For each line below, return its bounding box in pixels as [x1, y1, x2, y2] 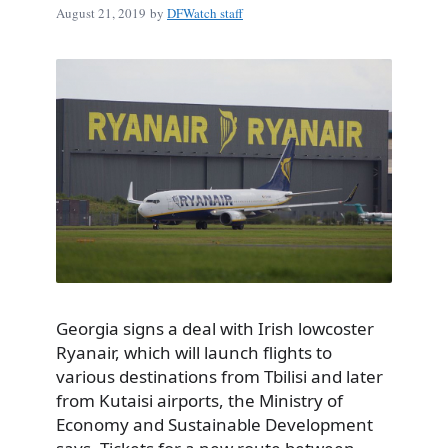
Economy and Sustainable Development [56, 413, 373, 437]
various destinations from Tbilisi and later [56, 365, 383, 389]
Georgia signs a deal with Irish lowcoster [56, 317, 374, 341]
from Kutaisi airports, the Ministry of [56, 389, 343, 413]
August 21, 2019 [56, 3, 146, 22]
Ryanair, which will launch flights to [56, 341, 332, 365]
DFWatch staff [167, 3, 243, 22]
